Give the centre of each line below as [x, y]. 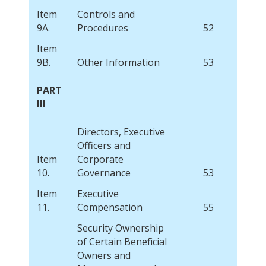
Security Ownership [120, 228]
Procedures [102, 28]
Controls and [106, 14]
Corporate [100, 159]
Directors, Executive [121, 132]
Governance [104, 172]
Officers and [104, 145]
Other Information [118, 62]
